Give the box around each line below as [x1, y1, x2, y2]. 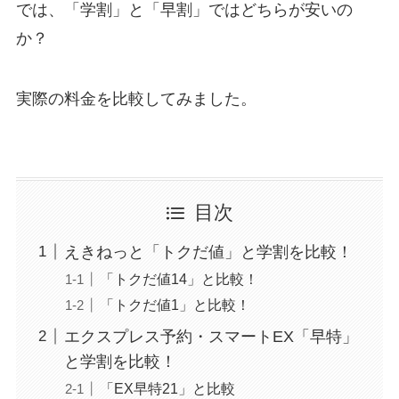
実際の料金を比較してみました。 [15, 89, 256, 108]
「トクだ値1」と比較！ [99, 296, 250, 313]
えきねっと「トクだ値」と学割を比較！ [63, 242, 353, 261]
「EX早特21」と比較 [99, 379, 235, 396]
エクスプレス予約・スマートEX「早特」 [63, 327, 358, 346]
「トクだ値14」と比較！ [99, 270, 258, 287]
